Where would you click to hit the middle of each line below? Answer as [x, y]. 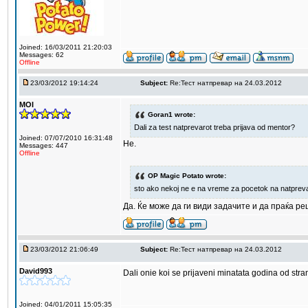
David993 [36, 271]
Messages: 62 [42, 55]
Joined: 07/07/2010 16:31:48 [66, 138]
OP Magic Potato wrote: [187, 176]
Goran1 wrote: [172, 114]
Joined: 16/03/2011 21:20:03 [66, 47]
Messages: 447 [44, 145]
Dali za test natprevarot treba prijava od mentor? [214, 127]
